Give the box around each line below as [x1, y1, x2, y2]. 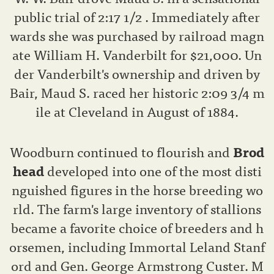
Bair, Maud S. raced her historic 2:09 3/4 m [9, 81, 265, 103]
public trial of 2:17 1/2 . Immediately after [14, 6, 260, 28]
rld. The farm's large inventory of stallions [13, 198, 261, 220]
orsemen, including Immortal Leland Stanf [9, 235, 265, 257]
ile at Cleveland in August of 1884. [35, 100, 239, 122]
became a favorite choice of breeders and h [10, 217, 264, 239]
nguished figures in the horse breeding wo [11, 179, 263, 201]
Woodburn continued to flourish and [10, 141, 233, 163]
